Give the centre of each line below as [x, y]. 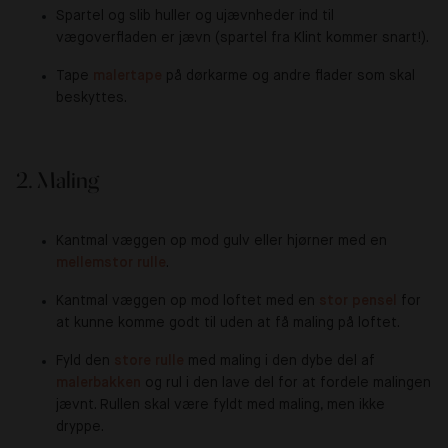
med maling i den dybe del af [279, 361]
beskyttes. [91, 98]
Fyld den [85, 361]
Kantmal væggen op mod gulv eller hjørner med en [221, 241]
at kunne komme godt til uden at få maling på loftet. [228, 323]
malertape [127, 76]
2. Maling [57, 180]
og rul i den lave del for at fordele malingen [286, 383]
